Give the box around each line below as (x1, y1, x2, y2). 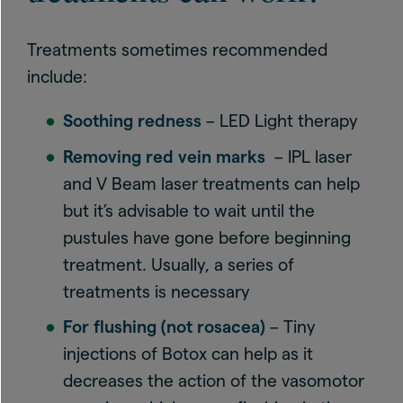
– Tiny (265, 318, 316, 336)
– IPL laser (265, 147, 352, 166)
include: (27, 67, 87, 86)
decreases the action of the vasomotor (63, 372, 364, 390)
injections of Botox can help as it (63, 345, 313, 363)
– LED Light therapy (201, 112, 363, 130)
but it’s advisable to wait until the (63, 201, 315, 220)
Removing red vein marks (63, 147, 265, 166)
